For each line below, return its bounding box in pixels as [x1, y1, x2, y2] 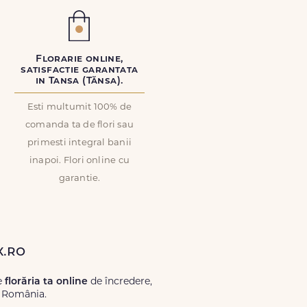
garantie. [58, 174, 101, 183]
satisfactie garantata [21, 65, 138, 75]
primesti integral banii [27, 138, 132, 147]
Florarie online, [36, 54, 123, 64]
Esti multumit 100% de [27, 103, 132, 112]
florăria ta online [5, 277, 88, 287]
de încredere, [88, 277, 152, 287]
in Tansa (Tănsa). [35, 76, 124, 86]
